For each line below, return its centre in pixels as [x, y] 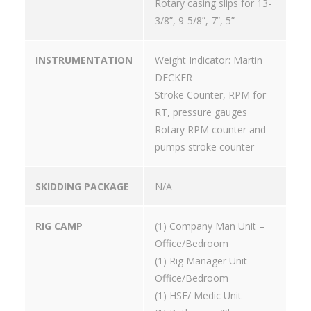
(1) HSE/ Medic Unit [198, 296]
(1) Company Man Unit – [210, 226]
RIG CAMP [59, 226]
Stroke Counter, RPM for [210, 95]
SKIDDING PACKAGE [82, 187]
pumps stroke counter [204, 147]
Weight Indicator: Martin [209, 60]
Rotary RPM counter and [210, 130]
